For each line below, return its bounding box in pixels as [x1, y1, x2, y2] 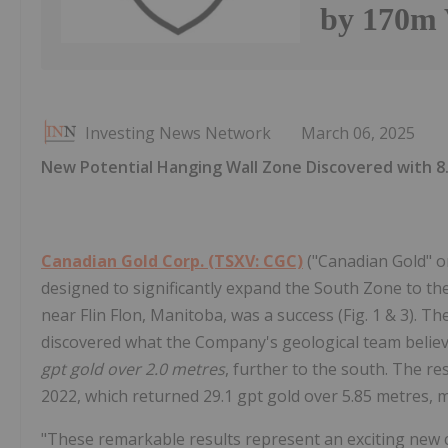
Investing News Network [85, 122, 271, 145]
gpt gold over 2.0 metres [41, 358, 225, 381]
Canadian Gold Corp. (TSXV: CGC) [41, 250, 303, 273]
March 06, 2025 [301, 122, 415, 145]
